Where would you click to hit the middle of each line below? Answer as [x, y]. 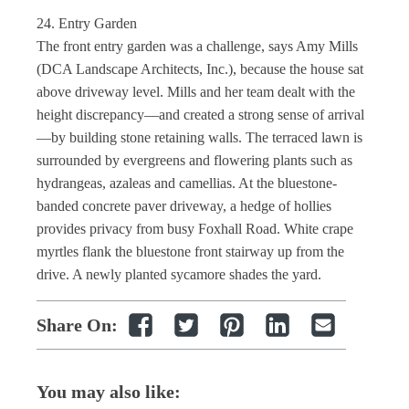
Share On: [77, 325]
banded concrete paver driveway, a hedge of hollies [184, 206]
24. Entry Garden [87, 23]
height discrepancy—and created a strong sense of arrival [200, 115]
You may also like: [109, 392]
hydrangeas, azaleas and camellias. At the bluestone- [187, 183]
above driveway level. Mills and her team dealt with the [196, 92]
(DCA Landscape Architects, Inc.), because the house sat [200, 69]
